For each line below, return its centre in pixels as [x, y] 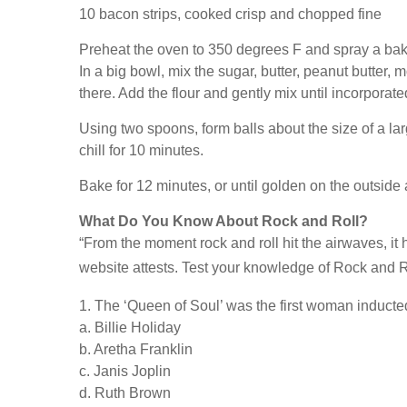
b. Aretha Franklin [136, 350]
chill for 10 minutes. [141, 150]
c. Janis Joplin [125, 372]
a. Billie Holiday [130, 328]
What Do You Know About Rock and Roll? [223, 221]
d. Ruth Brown [125, 393]
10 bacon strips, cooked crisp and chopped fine [230, 14]
